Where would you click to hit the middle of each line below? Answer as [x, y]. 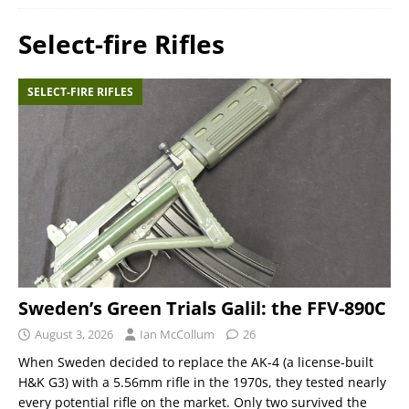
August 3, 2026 [74, 335]
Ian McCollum [177, 335]
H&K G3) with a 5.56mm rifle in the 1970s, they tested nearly [202, 383]
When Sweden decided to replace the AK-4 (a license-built [196, 362]
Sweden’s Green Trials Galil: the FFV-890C [202, 309]
